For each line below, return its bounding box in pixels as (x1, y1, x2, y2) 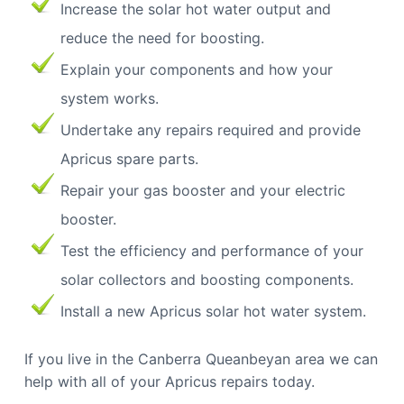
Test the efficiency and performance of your (60, 241, 363, 260)
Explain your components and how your (60, 60, 333, 78)
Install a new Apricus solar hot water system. (60, 301, 366, 320)
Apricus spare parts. (60, 149, 198, 168)
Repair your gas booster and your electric (60, 180, 345, 199)
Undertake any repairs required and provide (60, 120, 361, 139)
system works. (60, 88, 159, 107)
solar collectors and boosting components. (60, 270, 353, 289)
